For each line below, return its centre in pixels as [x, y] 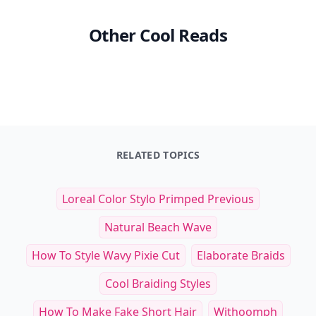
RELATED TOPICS [158, 154]
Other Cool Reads [158, 35]
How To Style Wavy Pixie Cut [105, 255]
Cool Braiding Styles [158, 283]
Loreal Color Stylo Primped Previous [158, 199]
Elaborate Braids [241, 255]
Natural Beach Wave [158, 227]
